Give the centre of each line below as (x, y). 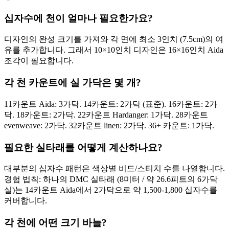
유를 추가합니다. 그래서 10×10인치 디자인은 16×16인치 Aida (114, 50)
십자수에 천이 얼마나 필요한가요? (78, 18)
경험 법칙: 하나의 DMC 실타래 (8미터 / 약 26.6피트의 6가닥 (111, 179)
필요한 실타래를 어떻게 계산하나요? (83, 147)
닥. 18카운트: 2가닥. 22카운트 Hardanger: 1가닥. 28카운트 (106, 114)
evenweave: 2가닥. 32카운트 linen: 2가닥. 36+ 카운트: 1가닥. (109, 125)
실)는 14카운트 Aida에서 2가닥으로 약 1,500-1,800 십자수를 (111, 190)
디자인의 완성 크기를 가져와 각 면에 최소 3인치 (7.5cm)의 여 (114, 39)
